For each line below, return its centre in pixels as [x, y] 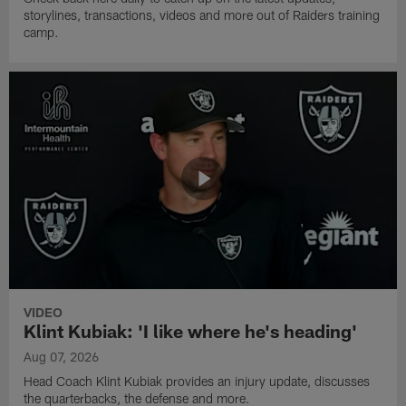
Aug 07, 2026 [62, 357]
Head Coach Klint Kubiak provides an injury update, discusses [197, 382]
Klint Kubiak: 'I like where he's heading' [191, 331]
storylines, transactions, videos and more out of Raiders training [202, 14]
